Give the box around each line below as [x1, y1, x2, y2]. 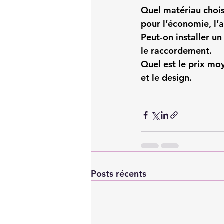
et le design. [141, 72, 192, 83]
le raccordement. [141, 45, 212, 56]
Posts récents [91, 168, 146, 179]
